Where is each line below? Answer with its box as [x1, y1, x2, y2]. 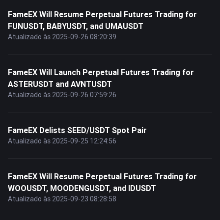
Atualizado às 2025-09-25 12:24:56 [8, 137, 116, 145]
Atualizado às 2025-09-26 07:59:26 [8, 90, 116, 99]
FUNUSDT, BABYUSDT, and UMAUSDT [8, 21, 143, 31]
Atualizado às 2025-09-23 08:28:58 [8, 194, 116, 203]
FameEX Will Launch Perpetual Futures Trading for [8, 67, 194, 77]
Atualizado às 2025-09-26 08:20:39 [8, 32, 116, 41]
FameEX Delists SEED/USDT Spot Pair [8, 125, 147, 135]
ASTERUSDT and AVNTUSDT [8, 79, 112, 89]
